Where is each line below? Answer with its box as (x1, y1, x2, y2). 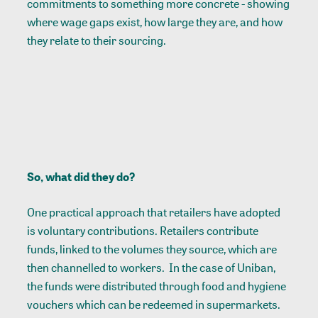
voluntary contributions (38, 222, 155, 238)
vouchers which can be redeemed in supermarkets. (27, 296, 285, 312)
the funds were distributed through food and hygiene (27, 278, 287, 294)
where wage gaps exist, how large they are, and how (27, 14, 283, 31)
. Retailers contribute (155, 222, 259, 238)
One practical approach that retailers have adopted (27, 204, 281, 220)
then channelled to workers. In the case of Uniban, (27, 259, 276, 275)
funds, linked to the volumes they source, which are (27, 241, 278, 257)
